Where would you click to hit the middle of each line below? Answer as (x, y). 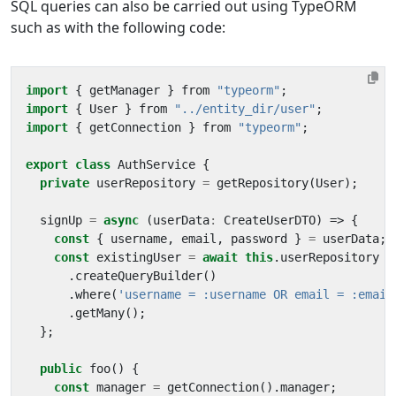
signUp (61, 221)
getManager (125, 91)
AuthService (156, 165)
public (61, 369)
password (259, 239)
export (47, 165)
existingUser (139, 258)
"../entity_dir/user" (245, 109)
